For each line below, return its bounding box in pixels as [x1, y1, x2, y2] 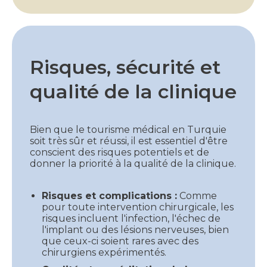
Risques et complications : [42, 190, 177, 201]
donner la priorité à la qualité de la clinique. [30, 157, 236, 169]
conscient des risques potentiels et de [30, 146, 209, 158]
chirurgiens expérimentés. [42, 246, 183, 258]
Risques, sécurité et [30, 55, 221, 79]
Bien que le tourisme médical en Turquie [30, 123, 226, 135]
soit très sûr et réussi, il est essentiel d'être [30, 135, 228, 147]
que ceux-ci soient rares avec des [42, 235, 198, 247]
